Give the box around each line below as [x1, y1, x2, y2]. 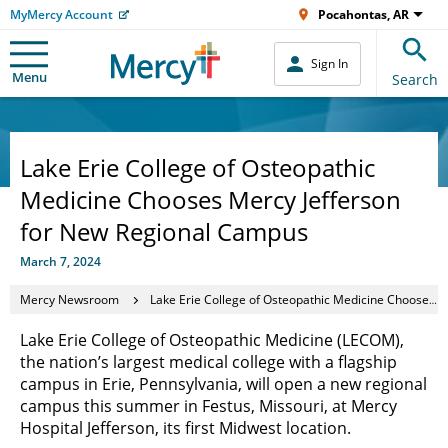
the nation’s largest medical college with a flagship [20, 351, 397, 373]
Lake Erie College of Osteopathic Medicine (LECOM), [20, 329, 404, 351]
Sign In [311, 55, 348, 72]
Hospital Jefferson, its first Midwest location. [20, 417, 351, 439]
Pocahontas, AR [318, 6, 409, 23]
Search [392, 70, 438, 89]
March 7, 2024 [20, 253, 101, 270]
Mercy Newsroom [20, 290, 119, 308]
